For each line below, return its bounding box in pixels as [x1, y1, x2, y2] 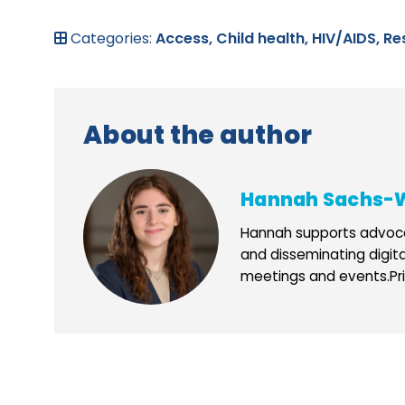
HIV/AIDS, [312, 27, 383, 49]
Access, [155, 27, 216, 49]
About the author [83, 117, 312, 153]
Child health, [216, 27, 312, 49]
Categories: [67, 27, 155, 49]
